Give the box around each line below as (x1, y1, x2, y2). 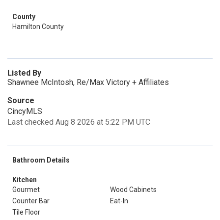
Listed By (7, 68, 41, 78)
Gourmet (12, 186, 40, 193)
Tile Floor (12, 208, 40, 216)
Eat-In (110, 197, 128, 205)
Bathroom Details (12, 156, 70, 164)
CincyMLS (7, 107, 42, 116)
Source (7, 96, 34, 105)
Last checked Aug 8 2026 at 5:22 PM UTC (7, 117, 150, 127)
